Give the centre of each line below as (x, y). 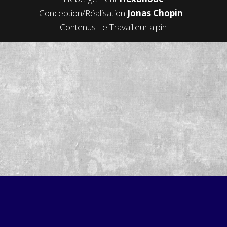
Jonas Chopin (155, 13)
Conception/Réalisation (83, 13)
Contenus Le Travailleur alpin (113, 27)
